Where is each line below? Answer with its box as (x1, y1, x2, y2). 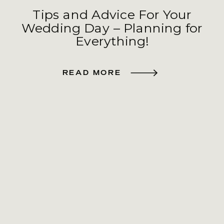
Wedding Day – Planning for (21, 20, 203, 36)
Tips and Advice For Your (32, 6, 192, 22)
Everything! (75, 33, 148, 49)
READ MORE (62, 67, 121, 77)
